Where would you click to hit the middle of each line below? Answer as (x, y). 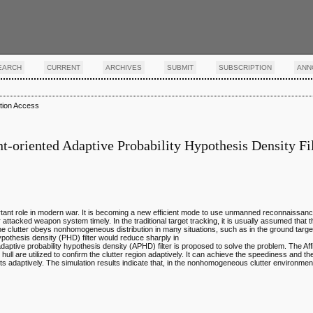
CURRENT (64, 67)
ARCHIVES (124, 67)
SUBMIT (181, 67)
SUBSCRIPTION (246, 67)
